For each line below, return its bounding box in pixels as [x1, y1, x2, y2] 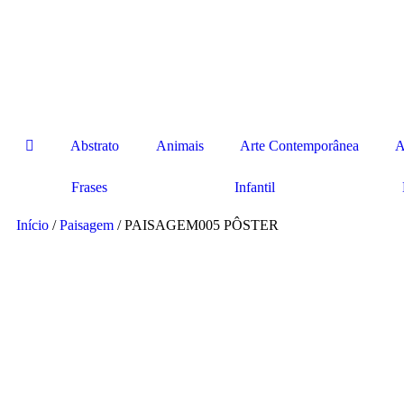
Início [16, 217, 49, 233]
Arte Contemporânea [239, 138, 359, 153]
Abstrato [70, 138, 120, 153]
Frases [70, 179, 107, 195]
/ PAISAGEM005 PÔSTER [114, 217, 279, 233]
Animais [155, 138, 204, 153]
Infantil [234, 179, 275, 195]
